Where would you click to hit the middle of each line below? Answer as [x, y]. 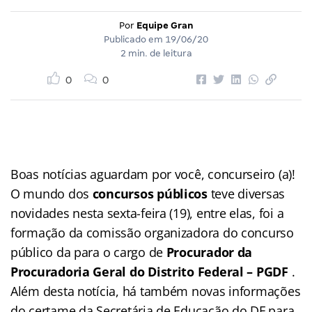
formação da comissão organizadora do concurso [152, 232]
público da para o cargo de [88, 252]
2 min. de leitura [156, 53]
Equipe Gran [165, 25]
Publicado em [134, 39]
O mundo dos [52, 193]
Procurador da [209, 252]
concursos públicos [150, 193]
